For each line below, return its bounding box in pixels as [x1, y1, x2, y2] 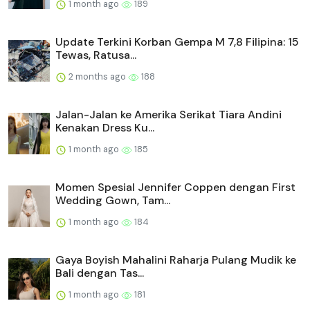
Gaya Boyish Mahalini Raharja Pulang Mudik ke [55, 253, 296, 268]
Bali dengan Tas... [55, 266, 144, 281]
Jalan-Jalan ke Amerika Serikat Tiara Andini [55, 107, 282, 122]
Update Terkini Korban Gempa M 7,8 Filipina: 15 [55, 35, 299, 50]
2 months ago [66, 71, 128, 83]
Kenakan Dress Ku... [55, 120, 154, 136]
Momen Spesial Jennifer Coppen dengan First [55, 180, 295, 195]
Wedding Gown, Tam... [55, 193, 170, 208]
